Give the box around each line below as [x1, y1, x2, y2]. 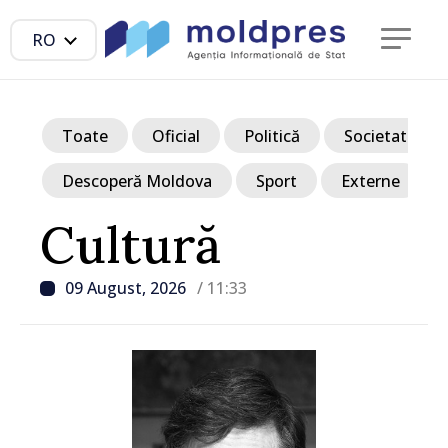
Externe [341, 169, 400, 192]
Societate [344, 124, 416, 147]
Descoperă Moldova [62, 169, 212, 192]
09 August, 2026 [65, 277, 190, 299]
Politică [244, 124, 300, 147]
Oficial [152, 124, 200, 147]
